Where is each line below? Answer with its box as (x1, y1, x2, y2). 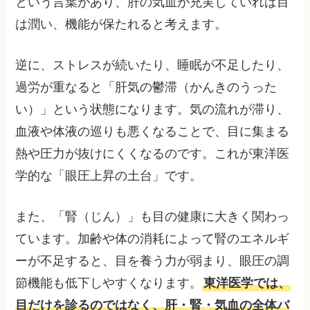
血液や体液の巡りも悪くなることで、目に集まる (15, 124, 290, 138)
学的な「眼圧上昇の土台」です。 (15, 168, 203, 183)
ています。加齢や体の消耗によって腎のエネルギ (15, 231, 290, 246)
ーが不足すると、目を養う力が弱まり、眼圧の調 (15, 253, 290, 268)
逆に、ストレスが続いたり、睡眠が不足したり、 (15, 57, 290, 72)
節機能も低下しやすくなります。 (15, 275, 203, 290)
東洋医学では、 (203, 275, 291, 290)
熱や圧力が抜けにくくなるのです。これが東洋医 (15, 146, 290, 161)
